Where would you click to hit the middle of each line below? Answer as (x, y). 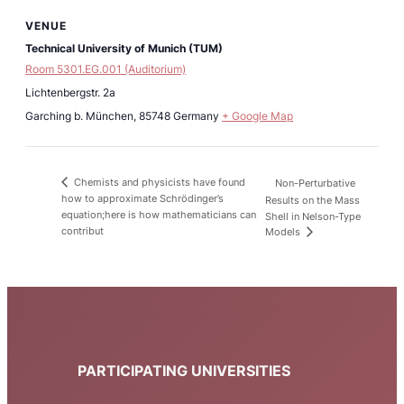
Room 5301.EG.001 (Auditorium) (106, 69)
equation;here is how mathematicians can (159, 214)
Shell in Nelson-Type (312, 216)
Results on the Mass (312, 201)
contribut (83, 230)
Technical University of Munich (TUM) (124, 48)
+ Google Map (257, 115)
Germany (196, 115)
